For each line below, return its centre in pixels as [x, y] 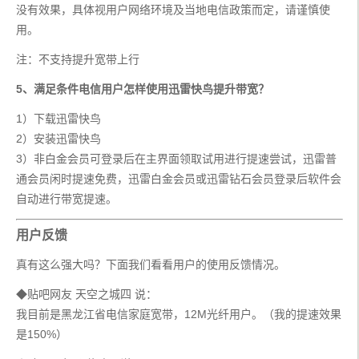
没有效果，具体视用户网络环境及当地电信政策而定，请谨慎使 [173, 10]
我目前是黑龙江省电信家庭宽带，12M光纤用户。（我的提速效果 [179, 315]
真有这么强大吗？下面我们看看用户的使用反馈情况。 [151, 265]
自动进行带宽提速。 [67, 199]
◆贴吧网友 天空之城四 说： [87, 294]
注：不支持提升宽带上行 [78, 60]
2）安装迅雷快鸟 [58, 139]
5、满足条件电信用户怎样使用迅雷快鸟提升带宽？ [143, 89]
